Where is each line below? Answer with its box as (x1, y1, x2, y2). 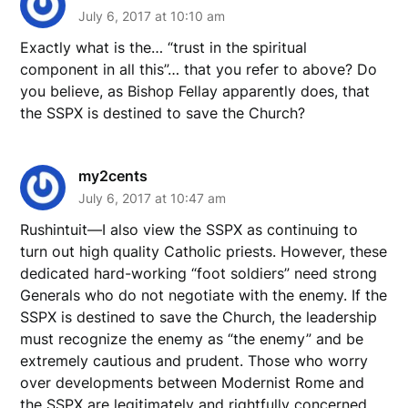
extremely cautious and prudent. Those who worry (20, 351, 369, 370)
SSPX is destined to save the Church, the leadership (20, 307, 378, 326)
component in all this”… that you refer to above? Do (20, 59, 378, 78)
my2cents (78, 166, 148, 185)
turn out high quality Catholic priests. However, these (20, 241, 388, 260)
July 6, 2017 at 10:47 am (78, 189, 227, 206)
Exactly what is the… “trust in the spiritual (20, 37, 308, 56)
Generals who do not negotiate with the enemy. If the (20, 285, 388, 304)
